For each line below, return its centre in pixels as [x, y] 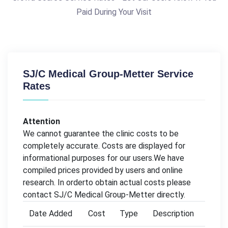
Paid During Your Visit [114, 12]
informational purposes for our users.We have [104, 158]
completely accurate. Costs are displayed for [104, 146]
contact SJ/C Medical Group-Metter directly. [104, 194]
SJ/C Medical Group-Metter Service [108, 74]
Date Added [51, 213]
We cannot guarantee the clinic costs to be [101, 133]
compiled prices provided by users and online [103, 170]
